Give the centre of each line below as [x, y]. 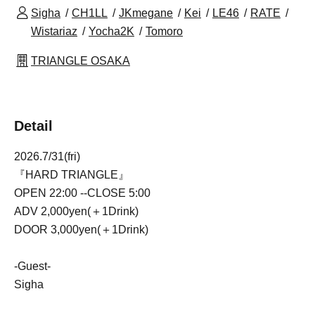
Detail [33, 126]
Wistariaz [54, 32]
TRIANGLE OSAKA [81, 61]
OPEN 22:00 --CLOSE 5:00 [82, 193]
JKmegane [146, 13]
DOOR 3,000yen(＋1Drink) [81, 230]
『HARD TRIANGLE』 [72, 175]
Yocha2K [111, 32]
